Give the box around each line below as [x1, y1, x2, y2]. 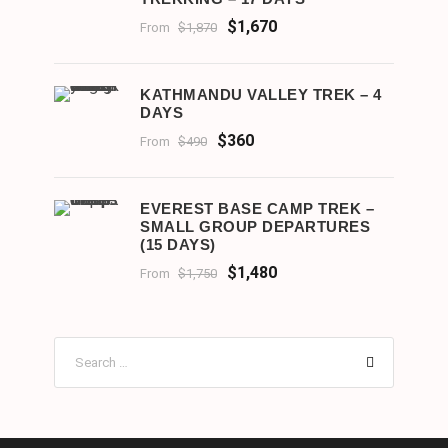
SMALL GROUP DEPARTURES [140, 218, 370, 236]
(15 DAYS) [140, 236, 216, 254]
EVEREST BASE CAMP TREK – [140, 200, 374, 218]
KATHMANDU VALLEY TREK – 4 [140, 86, 382, 104]
